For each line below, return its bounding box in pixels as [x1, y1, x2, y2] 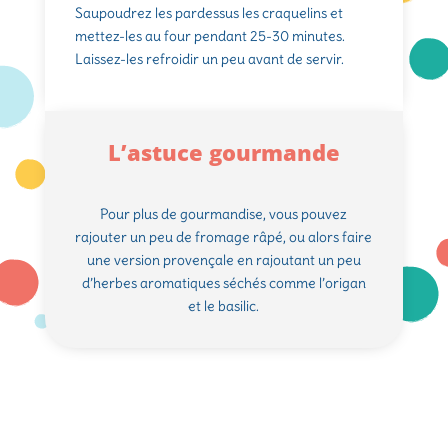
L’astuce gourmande [107, 137, 340, 168]
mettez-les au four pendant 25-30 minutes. [74, 27, 345, 46]
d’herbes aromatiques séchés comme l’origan [81, 274, 366, 293]
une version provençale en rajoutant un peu [86, 251, 361, 270]
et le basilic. [188, 297, 260, 316]
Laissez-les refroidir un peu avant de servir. [74, 50, 344, 69]
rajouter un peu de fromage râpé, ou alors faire [75, 228, 373, 247]
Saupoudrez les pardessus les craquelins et [74, 4, 343, 23]
